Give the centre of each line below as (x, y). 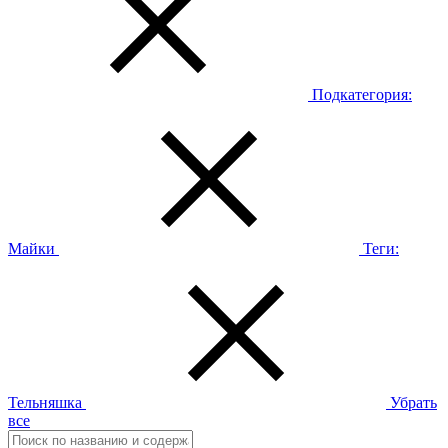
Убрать (413, 402)
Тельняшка (45, 402)
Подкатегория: (362, 94)
